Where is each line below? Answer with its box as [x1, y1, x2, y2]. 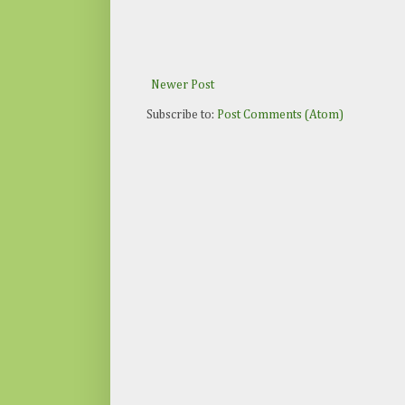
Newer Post [151, 79, 214, 92]
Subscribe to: [146, 108, 217, 122]
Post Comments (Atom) [217, 108, 344, 122]
